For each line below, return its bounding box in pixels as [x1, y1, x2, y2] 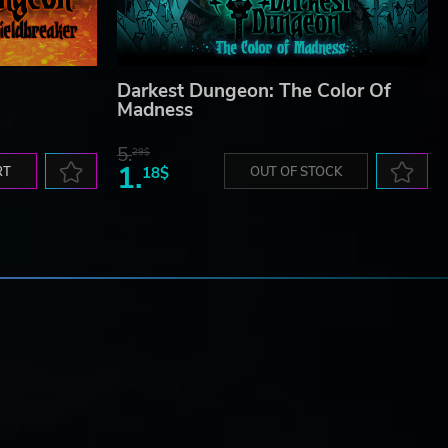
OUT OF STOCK [250, 163, 342, 182]
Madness [117, 97, 193, 124]
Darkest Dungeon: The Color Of [117, 78, 391, 105]
